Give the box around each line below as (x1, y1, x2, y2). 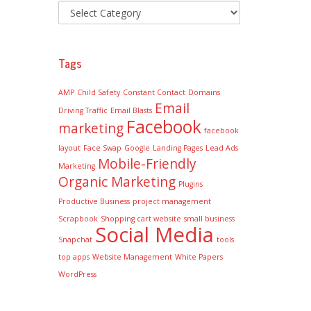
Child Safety (76, 87, 120, 97)
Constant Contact (122, 87, 185, 97)
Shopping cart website (100, 214, 181, 224)
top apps (58, 252, 90, 262)
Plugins (178, 179, 203, 189)
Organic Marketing (58, 173, 176, 191)
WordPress (58, 269, 96, 279)
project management (132, 196, 211, 206)
